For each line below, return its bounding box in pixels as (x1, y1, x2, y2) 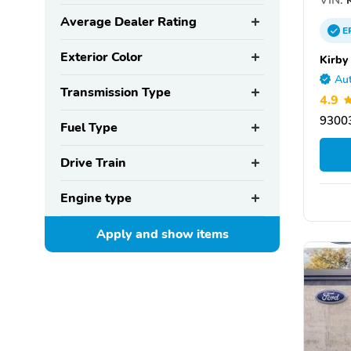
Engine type (60, 190, 132, 208)
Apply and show (96, 226, 197, 244)
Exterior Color (60, 49, 143, 67)
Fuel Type (60, 119, 118, 137)
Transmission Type (60, 84, 171, 102)
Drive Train (60, 154, 126, 172)
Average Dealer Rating (60, 13, 197, 31)
